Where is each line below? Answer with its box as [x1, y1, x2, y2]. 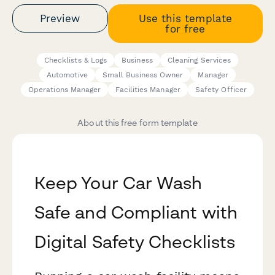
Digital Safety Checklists [34, 231, 235, 252]
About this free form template [77, 117, 198, 128]
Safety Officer [195, 85, 247, 95]
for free [165, 22, 206, 35]
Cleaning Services [167, 56, 231, 65]
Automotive [47, 71, 88, 80]
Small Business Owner [102, 71, 184, 80]
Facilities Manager [115, 85, 180, 95]
